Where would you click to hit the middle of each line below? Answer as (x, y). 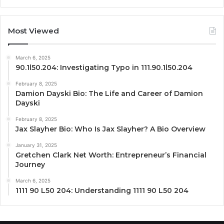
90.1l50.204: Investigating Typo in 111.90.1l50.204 (104, 68)
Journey (30, 165)
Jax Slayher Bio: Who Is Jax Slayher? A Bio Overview (110, 129)
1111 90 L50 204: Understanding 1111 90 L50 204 (102, 191)
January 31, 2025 (36, 145)
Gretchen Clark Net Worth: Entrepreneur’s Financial (111, 155)
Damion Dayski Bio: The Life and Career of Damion (109, 94)
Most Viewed (33, 31)
